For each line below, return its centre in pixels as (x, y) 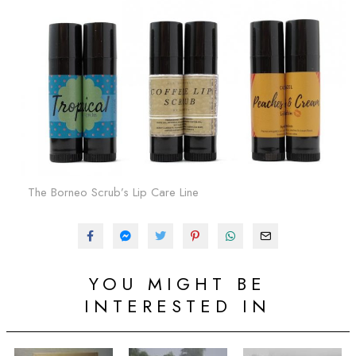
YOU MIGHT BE (178, 284)
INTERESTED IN (178, 306)
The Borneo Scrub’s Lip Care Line (113, 193)
